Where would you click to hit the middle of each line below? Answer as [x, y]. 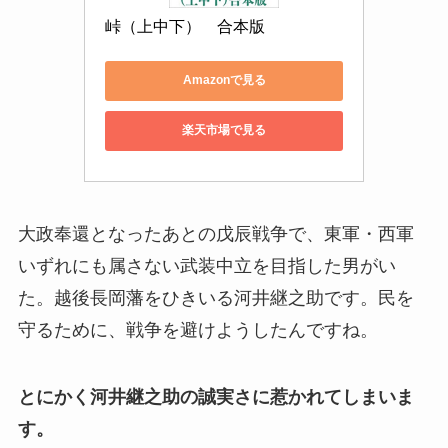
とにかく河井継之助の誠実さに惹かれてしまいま [215, 397]
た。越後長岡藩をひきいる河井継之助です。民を [215, 297]
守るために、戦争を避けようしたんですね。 [197, 329]
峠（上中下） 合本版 [185, 26]
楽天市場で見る [224, 130]
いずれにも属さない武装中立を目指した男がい [206, 265]
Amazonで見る [224, 80]
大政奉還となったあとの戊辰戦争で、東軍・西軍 [215, 233]
